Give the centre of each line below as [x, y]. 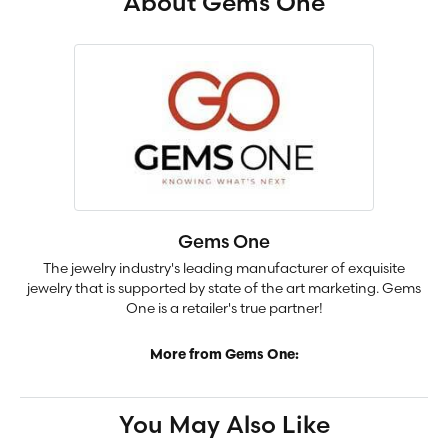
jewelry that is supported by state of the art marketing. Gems [224, 287]
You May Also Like [224, 424]
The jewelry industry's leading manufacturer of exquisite [224, 267]
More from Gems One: [224, 355]
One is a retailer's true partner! [224, 307]
